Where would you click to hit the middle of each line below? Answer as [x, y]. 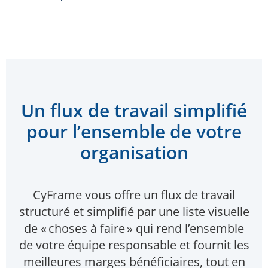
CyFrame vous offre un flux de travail [134, 195]
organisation [134, 152]
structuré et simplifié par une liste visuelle [134, 211]
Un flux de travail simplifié [134, 110]
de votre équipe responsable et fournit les [134, 245]
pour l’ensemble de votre [134, 131]
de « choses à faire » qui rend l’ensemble [134, 228]
